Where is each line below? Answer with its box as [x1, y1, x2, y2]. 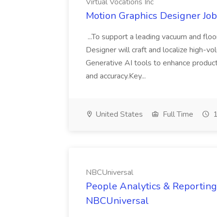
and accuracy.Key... [86, 71, 148, 81]
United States [93, 109, 143, 120]
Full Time [161, 109, 193, 120]
